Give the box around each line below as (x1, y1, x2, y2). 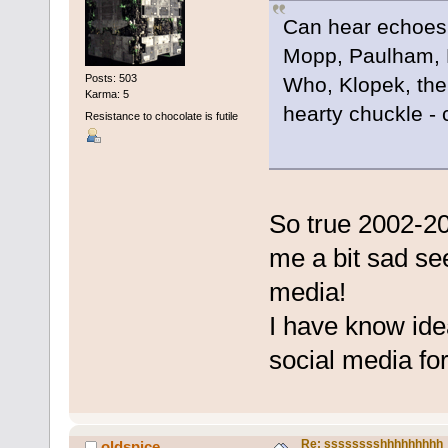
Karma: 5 (84, 88, 129, 101)
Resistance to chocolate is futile (84, 109, 238, 122)
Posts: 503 (84, 72, 137, 85)
